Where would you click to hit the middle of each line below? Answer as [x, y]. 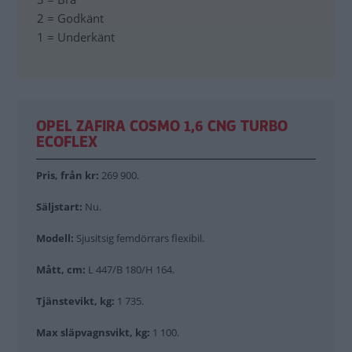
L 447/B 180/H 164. [130, 269]
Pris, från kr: [68, 175]
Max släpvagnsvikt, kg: [94, 332]
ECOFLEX [67, 142]
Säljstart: [59, 206]
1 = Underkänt [76, 37]
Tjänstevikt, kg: [77, 301]
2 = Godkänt [70, 18]
